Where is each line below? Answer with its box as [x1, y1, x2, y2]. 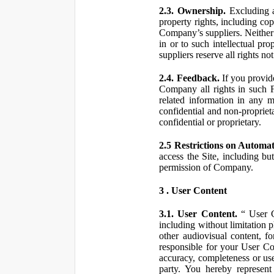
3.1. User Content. [159, 209, 237, 219]
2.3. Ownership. [159, 6, 226, 16]
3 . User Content [159, 185, 228, 196]
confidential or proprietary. [159, 117, 262, 127]
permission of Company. [159, 162, 254, 172]
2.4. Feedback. [159, 73, 220, 83]
